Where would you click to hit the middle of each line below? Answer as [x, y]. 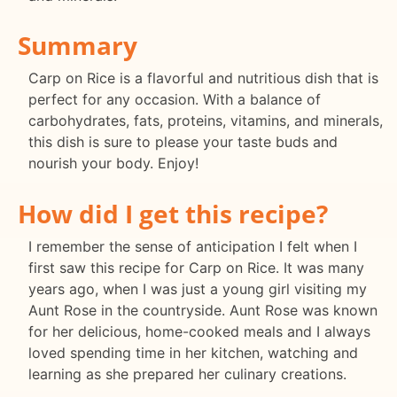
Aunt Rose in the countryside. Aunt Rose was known [203, 311]
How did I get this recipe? [173, 214]
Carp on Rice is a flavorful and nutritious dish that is [203, 78]
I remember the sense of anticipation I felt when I [193, 247]
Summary [78, 46]
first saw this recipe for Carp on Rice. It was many [196, 268]
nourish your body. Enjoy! [113, 163]
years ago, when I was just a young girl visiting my [198, 289]
